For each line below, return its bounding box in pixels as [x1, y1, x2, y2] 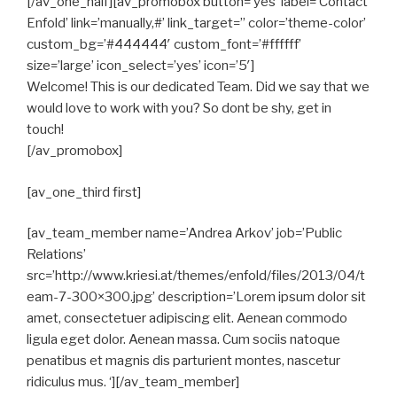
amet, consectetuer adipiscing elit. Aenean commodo [27, 310, 347, 326]
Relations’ [27, 246, 86, 262]
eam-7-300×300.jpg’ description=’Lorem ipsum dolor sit [27, 289, 366, 305]
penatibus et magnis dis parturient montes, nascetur [27, 353, 340, 369]
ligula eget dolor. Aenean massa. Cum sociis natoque [27, 331, 340, 347]
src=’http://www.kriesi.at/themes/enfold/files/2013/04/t [27, 268, 365, 284]
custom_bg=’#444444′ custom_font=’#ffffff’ [27, 36, 301, 52]
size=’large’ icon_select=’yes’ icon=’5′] [27, 58, 254, 74]
